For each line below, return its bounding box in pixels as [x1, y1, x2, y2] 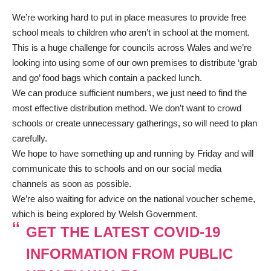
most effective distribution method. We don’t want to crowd [12, 103, 241, 114]
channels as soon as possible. [12, 178, 131, 189]
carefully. [12, 133, 47, 144]
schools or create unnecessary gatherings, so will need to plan [12, 118, 257, 129]
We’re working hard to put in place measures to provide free [12, 12, 246, 23]
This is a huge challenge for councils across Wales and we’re [12, 42, 252, 53]
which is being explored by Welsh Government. [12, 209, 198, 220]
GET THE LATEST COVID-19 [25, 224, 220, 241]
